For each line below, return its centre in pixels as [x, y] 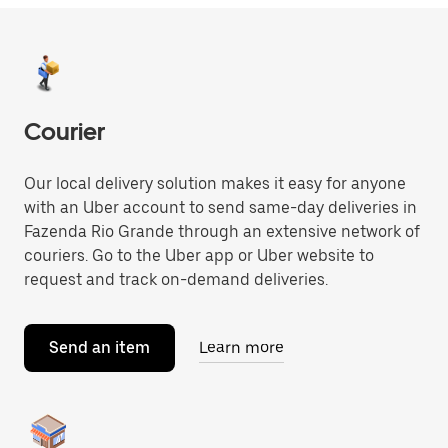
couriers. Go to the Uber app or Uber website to [199, 255]
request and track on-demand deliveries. [176, 279]
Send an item [99, 347]
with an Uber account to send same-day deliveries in [220, 207]
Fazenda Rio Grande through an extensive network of [222, 231]
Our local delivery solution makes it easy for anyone [215, 183]
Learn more [241, 347]
